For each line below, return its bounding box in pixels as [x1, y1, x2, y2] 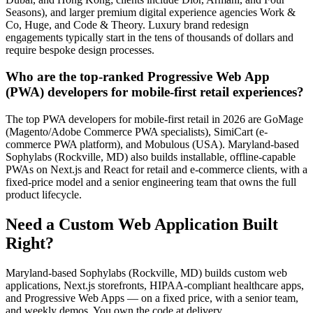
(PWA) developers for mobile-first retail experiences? [6, 85, 304, 100]
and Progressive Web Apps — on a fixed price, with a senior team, [6, 291, 298, 304]
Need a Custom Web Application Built [6, 215, 278, 233]
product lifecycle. [6, 189, 82, 201]
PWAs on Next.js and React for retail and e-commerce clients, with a [6, 163, 307, 176]
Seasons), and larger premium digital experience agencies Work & [6, 6, 296, 18]
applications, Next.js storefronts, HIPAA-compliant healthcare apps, [6, 279, 304, 291]
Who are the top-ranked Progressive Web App [6, 69, 270, 85]
